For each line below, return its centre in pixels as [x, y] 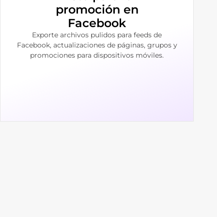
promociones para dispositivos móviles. [97, 55]
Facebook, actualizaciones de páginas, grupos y [97, 45]
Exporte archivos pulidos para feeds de [97, 35]
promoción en [97, 9]
